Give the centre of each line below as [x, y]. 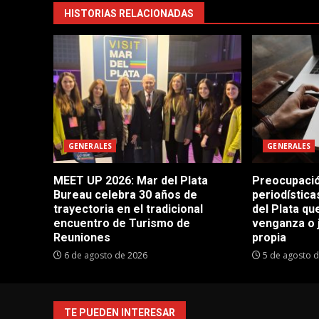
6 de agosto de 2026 [105, 256]
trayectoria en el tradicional [128, 209]
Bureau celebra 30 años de [125, 195]
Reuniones [82, 238]
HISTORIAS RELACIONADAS [129, 14]
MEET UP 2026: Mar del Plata [131, 181]
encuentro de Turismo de [122, 224]
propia [270, 238]
